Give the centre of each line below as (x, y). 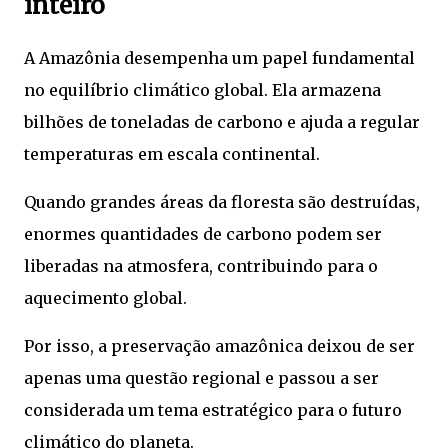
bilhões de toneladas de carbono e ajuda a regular (222, 121)
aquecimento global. (105, 297)
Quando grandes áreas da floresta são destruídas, (222, 201)
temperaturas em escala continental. (172, 153)
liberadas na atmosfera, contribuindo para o (201, 265)
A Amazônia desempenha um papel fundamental (219, 57)
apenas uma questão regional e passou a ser (201, 377)
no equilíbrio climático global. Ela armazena (202, 89)
